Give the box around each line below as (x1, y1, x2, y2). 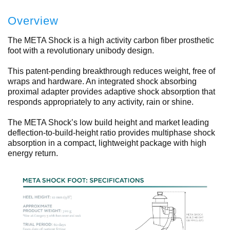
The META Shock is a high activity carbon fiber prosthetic (8, 35, 214, 45)
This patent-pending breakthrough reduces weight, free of (8, 66, 215, 75)
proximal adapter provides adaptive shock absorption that (8, 87, 215, 96)
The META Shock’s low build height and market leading (8, 118, 209, 127)
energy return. (8, 148, 58, 158)
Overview (8, 14, 59, 27)
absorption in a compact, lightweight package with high (8, 138, 206, 147)
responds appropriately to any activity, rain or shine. (8, 97, 194, 106)
